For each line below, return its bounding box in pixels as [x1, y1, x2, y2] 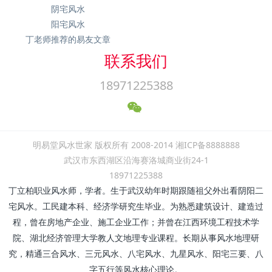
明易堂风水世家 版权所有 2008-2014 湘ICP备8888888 [32, 139, 240, 151]
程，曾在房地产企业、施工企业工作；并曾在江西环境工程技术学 [13, 218, 259, 228]
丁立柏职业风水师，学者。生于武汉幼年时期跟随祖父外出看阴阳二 [8, 186, 263, 196]
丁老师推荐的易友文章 [25, 33, 110, 46]
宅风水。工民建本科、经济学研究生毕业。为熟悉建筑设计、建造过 [8, 202, 263, 212]
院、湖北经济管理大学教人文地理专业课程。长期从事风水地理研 [13, 234, 259, 243]
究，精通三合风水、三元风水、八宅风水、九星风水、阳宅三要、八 [8, 250, 263, 259]
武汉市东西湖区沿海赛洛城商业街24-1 [63, 154, 209, 166]
